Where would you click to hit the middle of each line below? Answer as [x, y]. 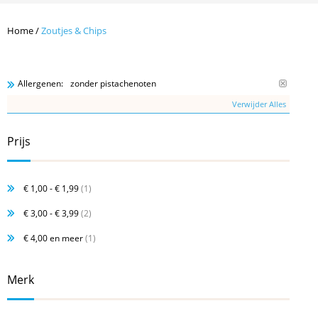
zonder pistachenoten [114, 83]
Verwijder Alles [259, 104]
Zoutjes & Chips [74, 31]
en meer [65, 238]
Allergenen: [40, 84]
